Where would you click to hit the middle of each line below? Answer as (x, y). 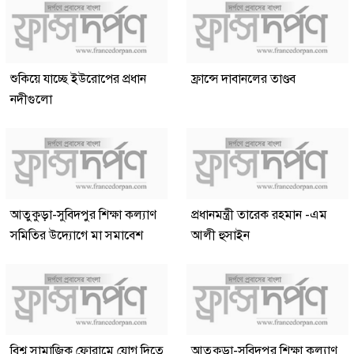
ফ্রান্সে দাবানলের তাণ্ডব (243, 79)
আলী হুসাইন (220, 236)
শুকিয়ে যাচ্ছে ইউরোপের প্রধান (78, 79)
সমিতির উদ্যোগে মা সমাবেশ (77, 236)
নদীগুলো (31, 100)
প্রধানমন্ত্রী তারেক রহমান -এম (259, 215)
